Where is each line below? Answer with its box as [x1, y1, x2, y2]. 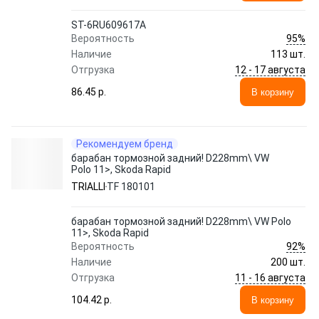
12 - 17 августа [235, 63, 305, 75]
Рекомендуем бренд [76, 138, 173, 150]
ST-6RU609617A [71, 19, 146, 31]
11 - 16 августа [235, 271, 305, 283]
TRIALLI [71, 181, 105, 192]
